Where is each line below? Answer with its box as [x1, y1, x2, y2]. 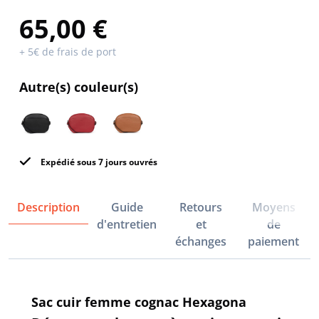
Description [17, 199, 80, 215]
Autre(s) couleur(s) [19, 78, 138, 95]
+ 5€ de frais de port [19, 44, 116, 58]
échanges [175, 233, 227, 249]
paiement [248, 233, 300, 249]
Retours [179, 199, 223, 215]
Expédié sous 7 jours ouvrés [38, 155, 157, 168]
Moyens [251, 199, 296, 215]
